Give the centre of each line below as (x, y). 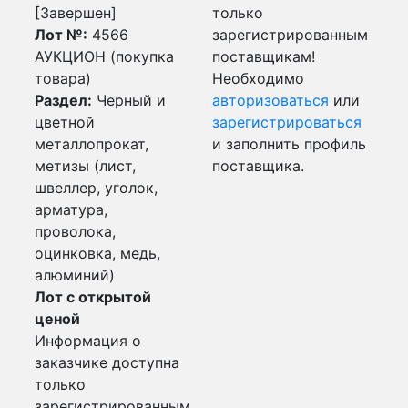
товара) (63, 78)
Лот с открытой (93, 297)
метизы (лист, (85, 166)
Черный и (129, 100)
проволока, (75, 231)
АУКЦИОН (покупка (104, 56)
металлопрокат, (92, 144)
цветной (65, 122)
